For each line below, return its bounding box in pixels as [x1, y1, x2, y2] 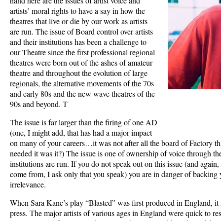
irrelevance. [10, 179, 46, 189]
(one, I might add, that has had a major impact [10, 127, 152, 138]
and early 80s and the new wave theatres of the [10, 88, 155, 99]
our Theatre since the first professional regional [10, 46, 155, 57]
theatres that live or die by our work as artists [10, 15, 147, 26]
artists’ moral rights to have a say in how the [10, 5, 145, 16]
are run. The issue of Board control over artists [10, 26, 153, 37]
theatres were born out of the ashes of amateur [10, 57, 152, 68]
